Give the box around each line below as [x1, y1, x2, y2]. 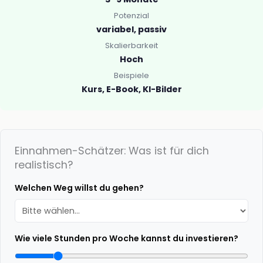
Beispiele [114, 69, 149, 81]
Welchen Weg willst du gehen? [15, 182, 144, 194]
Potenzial [114, 10, 149, 22]
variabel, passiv [96, 23, 167, 36]
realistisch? [15, 158, 73, 173]
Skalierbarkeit [105, 39, 158, 51]
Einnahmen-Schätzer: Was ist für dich [15, 144, 209, 159]
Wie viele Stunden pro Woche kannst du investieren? [15, 232, 238, 244]
